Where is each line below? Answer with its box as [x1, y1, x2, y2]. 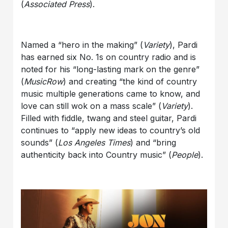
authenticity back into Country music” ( [21, 150, 172, 160]
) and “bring [130, 137, 177, 148]
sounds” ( [21, 137, 59, 148]
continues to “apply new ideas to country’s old [21, 125, 201, 136]
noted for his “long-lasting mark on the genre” [21, 64, 200, 75]
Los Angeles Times [58, 137, 131, 148]
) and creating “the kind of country [63, 76, 197, 87]
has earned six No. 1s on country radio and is [21, 52, 196, 63]
